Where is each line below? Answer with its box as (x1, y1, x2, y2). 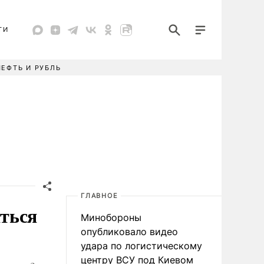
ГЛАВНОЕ (81, 192, 118, 200)
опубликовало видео (81, 226, 178, 237)
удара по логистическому (81, 240, 202, 252)
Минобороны (81, 212, 141, 223)
